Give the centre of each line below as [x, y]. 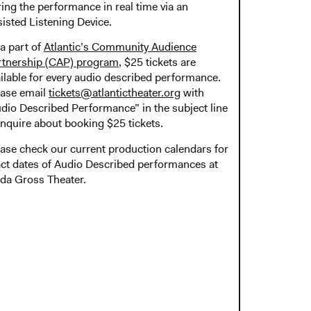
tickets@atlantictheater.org [115, 93]
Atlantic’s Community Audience [120, 47]
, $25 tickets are [157, 62]
